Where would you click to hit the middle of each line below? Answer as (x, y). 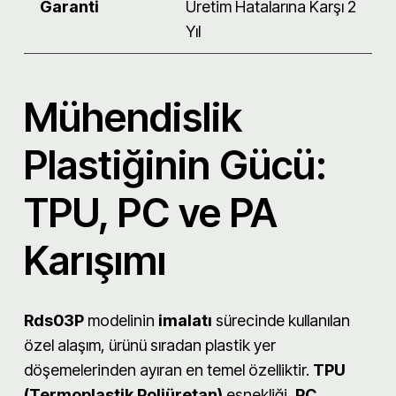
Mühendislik (133, 117)
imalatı (185, 320)
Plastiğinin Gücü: (175, 164)
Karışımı (95, 260)
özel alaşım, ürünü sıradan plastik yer (150, 345)
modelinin (121, 320)
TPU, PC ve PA (151, 212)
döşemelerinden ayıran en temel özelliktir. (168, 369)
